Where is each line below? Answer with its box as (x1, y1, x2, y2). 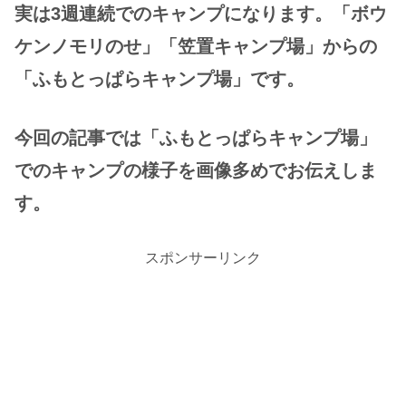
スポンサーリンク (145, 249, 261, 266)
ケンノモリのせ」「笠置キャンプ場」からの (14, 36, 377, 57)
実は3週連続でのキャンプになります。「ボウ (14, 4, 387, 24)
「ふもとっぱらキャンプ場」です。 (14, 69, 304, 90)
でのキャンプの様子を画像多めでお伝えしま (14, 160, 377, 181)
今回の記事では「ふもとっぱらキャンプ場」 (14, 128, 377, 149)
